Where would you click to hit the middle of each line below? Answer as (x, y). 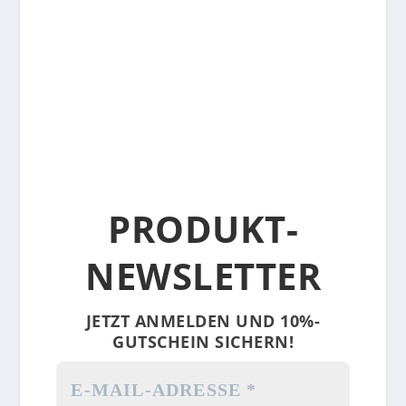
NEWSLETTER (203, 276)
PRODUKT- (203, 229)
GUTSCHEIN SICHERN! (203, 342)
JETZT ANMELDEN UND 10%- (203, 321)
